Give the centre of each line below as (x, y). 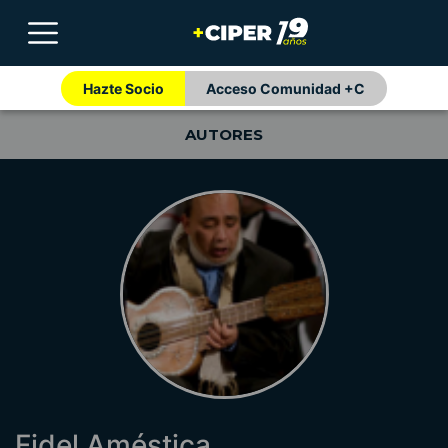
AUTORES (224, 135)
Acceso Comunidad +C (286, 88)
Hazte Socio (123, 88)
